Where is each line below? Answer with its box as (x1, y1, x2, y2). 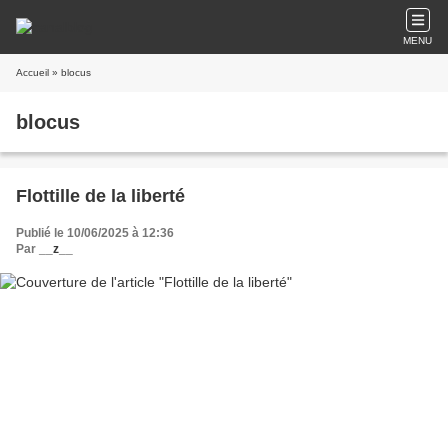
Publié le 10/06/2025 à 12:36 (16, 226, 174, 240)
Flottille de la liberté (16, 186, 185, 206)
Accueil (16, 67, 49, 78)
